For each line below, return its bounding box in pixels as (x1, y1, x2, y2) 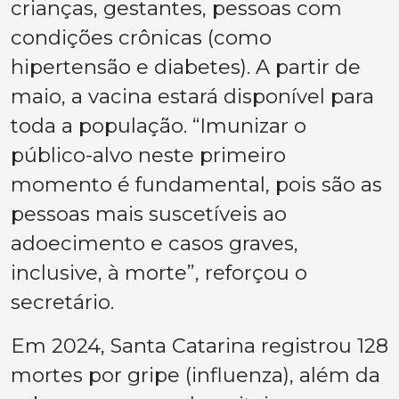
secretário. (11, 289, 114, 314)
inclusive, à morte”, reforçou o (11, 259, 307, 285)
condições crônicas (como (11, 24, 272, 50)
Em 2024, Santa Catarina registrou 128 (11, 332, 388, 358)
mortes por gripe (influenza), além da (11, 362, 380, 387)
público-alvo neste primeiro (11, 142, 286, 167)
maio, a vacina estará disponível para (11, 83, 374, 109)
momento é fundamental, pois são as (11, 171, 382, 197)
